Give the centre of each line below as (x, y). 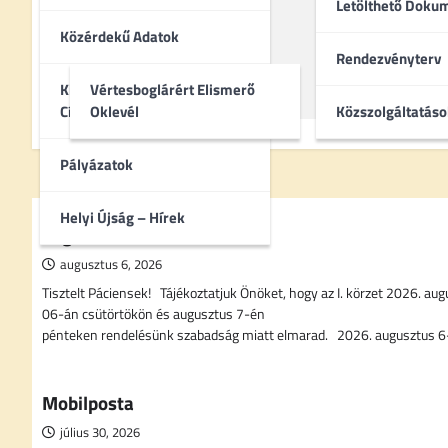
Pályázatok (96, 164)
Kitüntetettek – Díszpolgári (147, 89)
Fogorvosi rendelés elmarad (156, 234)
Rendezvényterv (388, 58)
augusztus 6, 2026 (111, 264)
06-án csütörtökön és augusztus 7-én (153, 313)
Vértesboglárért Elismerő (172, 89)
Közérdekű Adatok (119, 36)
